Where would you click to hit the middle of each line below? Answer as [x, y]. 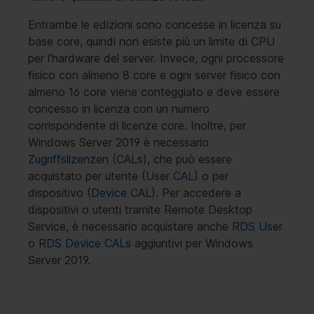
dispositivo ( [60, 192]
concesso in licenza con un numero [119, 108]
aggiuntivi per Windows [192, 243]
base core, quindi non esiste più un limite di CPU [151, 41]
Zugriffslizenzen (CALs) [88, 159]
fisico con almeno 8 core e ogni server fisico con [154, 75]
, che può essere [190, 159]
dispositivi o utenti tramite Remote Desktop [140, 209]
